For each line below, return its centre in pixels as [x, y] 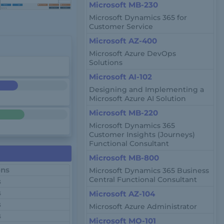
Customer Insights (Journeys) [142, 134]
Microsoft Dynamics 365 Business [149, 170]
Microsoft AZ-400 [123, 41]
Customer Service [121, 26]
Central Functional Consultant [143, 179]
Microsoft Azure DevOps [133, 53]
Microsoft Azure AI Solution [138, 98]
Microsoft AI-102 [121, 77]
